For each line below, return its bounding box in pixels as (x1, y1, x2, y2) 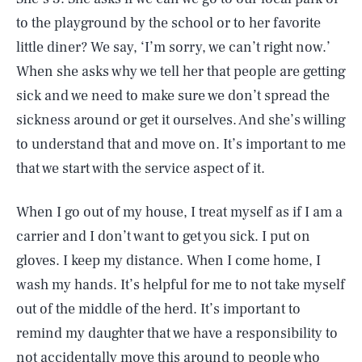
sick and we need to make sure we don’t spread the (16, 86, 330, 105)
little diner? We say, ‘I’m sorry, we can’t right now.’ (16, 38, 330, 57)
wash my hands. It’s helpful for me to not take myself (16, 276, 345, 294)
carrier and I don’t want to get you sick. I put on (16, 227, 310, 246)
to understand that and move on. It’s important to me (16, 135, 346, 154)
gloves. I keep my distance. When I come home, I (16, 251, 321, 270)
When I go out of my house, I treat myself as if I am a (16, 203, 343, 221)
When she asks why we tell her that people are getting (16, 62, 346, 81)
